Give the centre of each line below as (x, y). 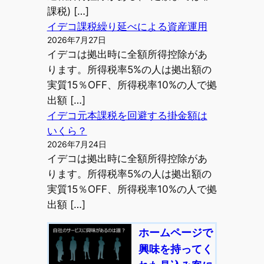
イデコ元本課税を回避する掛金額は (127, 116)
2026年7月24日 (77, 145)
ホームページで (175, 232)
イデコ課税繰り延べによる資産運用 (127, 27)
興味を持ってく (175, 248)
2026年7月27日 (76, 40)
